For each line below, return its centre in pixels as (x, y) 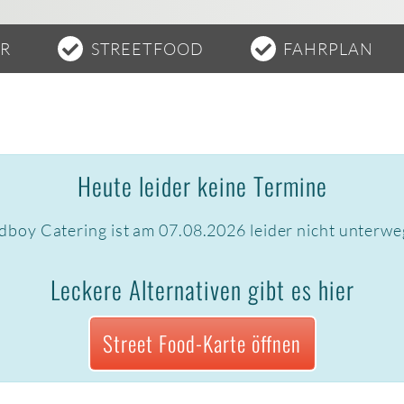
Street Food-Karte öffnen (202, 344)
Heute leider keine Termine (202, 186)
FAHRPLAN (328, 48)
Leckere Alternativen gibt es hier (202, 290)
